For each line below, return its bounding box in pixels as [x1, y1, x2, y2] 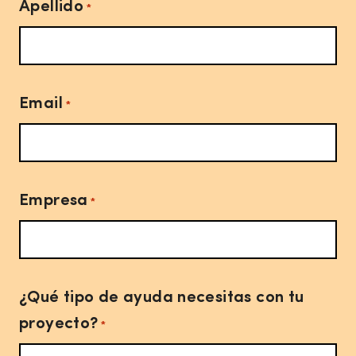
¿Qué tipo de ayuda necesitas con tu [19, 289, 304, 307]
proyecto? [19, 315, 99, 333]
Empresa [19, 192, 88, 210]
